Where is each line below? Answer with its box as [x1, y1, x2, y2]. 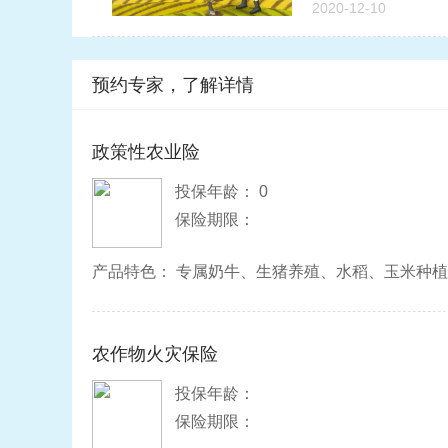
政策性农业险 [92, 142, 200, 162]
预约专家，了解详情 [92, 75, 254, 95]
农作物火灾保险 [92, 344, 218, 364]
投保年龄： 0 [175, 183, 268, 200]
